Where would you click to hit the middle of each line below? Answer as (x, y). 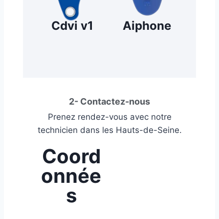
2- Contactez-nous (109, 102)
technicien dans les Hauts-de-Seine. (109, 130)
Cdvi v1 (72, 26)
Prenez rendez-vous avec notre (109, 117)
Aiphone (147, 26)
